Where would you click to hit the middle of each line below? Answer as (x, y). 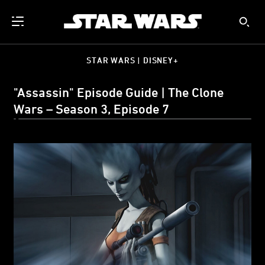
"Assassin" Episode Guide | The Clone (119, 92)
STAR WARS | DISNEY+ (132, 60)
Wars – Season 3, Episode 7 (91, 109)
